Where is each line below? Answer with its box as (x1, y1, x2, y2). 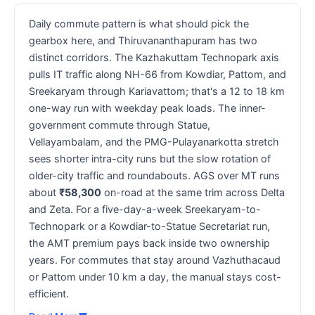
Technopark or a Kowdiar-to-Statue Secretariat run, (29, 219, 270, 232)
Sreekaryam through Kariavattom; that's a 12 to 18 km (29, 84, 285, 97)
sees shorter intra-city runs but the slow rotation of (29, 152, 271, 165)
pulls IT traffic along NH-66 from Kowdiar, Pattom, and (29, 67, 286, 80)
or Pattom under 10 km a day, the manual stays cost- (29, 270, 281, 283)
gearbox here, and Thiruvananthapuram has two (29, 34, 257, 46)
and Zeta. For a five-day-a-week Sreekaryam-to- (29, 202, 261, 215)
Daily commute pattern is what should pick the (29, 17, 249, 30)
